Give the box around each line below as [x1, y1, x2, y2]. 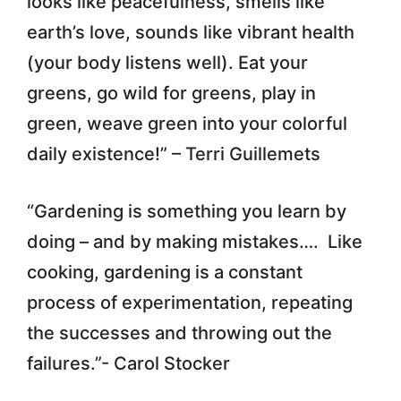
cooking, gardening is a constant [27, 260, 303, 283]
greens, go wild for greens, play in [27, 81, 316, 104]
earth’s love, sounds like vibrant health [27, 21, 354, 43]
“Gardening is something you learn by [27, 200, 346, 222]
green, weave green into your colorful [27, 112, 347, 134]
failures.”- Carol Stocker [27, 352, 230, 374]
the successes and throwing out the [27, 321, 332, 344]
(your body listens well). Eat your [27, 51, 308, 73]
